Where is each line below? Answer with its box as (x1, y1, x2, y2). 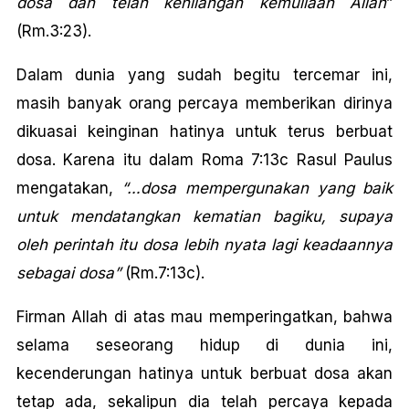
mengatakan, (16, 179, 122, 197)
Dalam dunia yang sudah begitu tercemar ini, (16, 66, 393, 84)
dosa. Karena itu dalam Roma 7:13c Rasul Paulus (16, 151, 393, 169)
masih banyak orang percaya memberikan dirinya (16, 94, 393, 112)
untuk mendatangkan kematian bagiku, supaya (16, 207, 393, 225)
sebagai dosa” (16, 264, 121, 282)
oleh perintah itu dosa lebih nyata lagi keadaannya (16, 236, 393, 254)
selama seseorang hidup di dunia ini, (16, 336, 393, 354)
